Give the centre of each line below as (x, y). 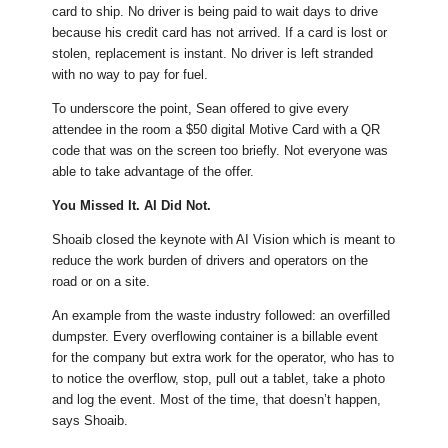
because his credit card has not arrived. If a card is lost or (220, 33)
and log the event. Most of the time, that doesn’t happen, (217, 400)
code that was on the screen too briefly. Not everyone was (220, 151)
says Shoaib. (90, 421)
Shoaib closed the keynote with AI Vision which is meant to (224, 240)
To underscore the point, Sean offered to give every (201, 109)
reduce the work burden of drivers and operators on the (210, 261)
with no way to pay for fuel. (130, 75)
